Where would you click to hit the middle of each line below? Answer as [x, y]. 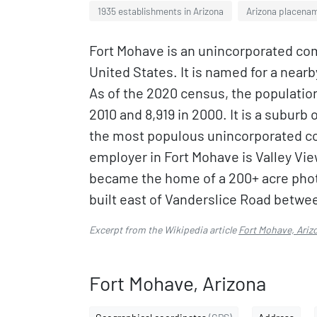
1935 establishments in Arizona [161, 11]
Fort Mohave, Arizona [178, 283]
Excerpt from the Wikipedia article [164, 230]
